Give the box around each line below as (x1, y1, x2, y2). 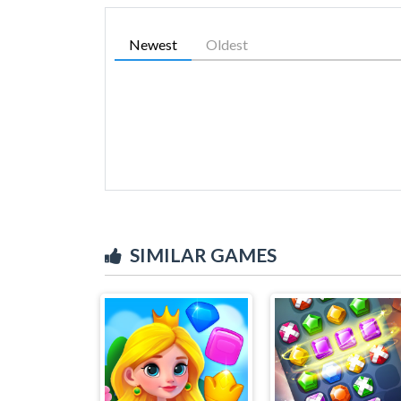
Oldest (206, 35, 248, 53)
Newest (129, 35, 177, 53)
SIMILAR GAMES (130, 243, 277, 266)
